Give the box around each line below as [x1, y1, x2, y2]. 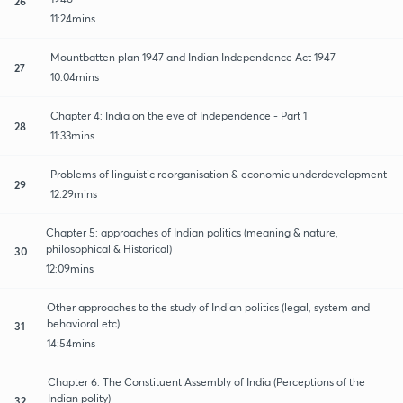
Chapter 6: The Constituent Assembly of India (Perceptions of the [47, 374, 365, 389]
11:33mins [50, 128, 94, 142]
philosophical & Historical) [45, 241, 172, 255]
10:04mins [50, 69, 99, 84]
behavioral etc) [47, 316, 121, 330]
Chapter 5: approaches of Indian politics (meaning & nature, [45, 225, 338, 239]
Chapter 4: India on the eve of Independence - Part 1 [50, 108, 307, 122]
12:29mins [50, 186, 97, 201]
